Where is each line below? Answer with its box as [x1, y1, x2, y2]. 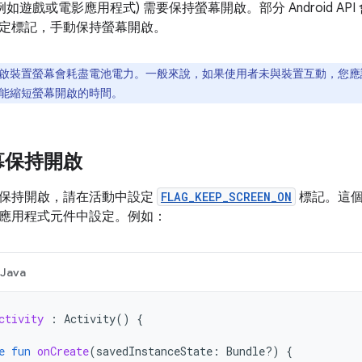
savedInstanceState [96, 343, 213, 359]
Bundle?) [226, 343, 280, 359]
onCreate [37, 343, 89, 359]
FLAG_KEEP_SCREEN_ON [161, 189, 292, 204]
